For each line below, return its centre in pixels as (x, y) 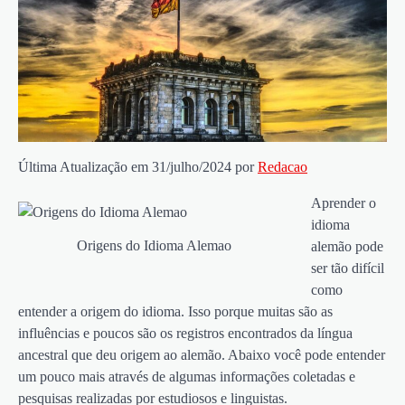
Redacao (283, 166)
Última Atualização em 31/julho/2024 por (138, 166)
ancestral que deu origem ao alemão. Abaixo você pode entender (202, 354)
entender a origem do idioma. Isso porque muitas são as (175, 311)
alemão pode (347, 246)
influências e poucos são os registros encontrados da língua (185, 333)
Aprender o (344, 202)
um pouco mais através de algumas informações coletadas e (187, 376)
